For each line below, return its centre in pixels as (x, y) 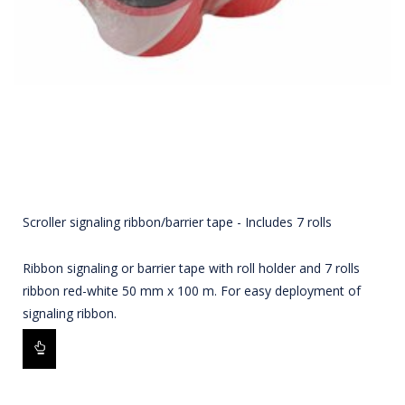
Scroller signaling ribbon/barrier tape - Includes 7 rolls (177, 222)
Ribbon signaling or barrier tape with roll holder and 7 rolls (191, 268)
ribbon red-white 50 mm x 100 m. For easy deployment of (192, 291)
